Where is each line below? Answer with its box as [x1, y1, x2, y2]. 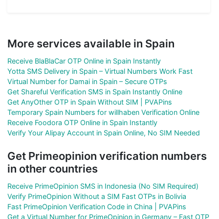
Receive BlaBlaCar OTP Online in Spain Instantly [7, 56, 161, 65]
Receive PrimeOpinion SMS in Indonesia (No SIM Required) [7, 181, 198, 190]
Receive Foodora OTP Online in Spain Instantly [7, 118, 157, 127]
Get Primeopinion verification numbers [7, 149, 207, 162]
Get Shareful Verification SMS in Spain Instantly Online [7, 87, 182, 96]
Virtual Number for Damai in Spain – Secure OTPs [7, 77, 167, 86]
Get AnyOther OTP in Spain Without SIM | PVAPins [7, 97, 172, 106]
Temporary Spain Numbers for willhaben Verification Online [7, 108, 199, 116]
